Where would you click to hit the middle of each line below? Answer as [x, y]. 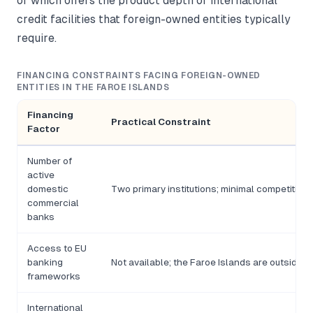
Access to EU [57, 249]
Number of [50, 161]
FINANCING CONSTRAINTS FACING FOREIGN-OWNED [139, 76]
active [41, 175]
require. [37, 38]
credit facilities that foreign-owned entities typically [153, 20]
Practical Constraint [161, 122]
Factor [44, 129]
